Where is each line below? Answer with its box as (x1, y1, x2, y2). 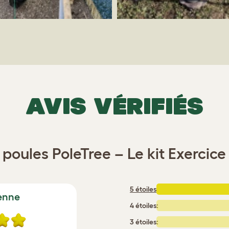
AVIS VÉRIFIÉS (26, 93, 203, 119)
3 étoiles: (130, 218, 158, 226)
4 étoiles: (130, 201, 158, 210)
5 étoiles (130, 185, 156, 194)
